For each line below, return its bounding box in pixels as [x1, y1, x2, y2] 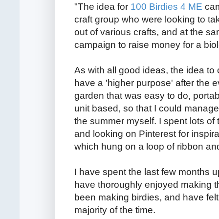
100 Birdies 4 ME [131, 1, 202, 12]
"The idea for [74, 1, 131, 12]
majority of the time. [74, 205, 155, 216]
